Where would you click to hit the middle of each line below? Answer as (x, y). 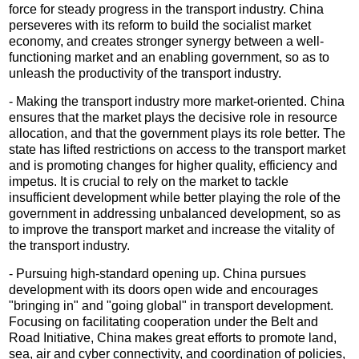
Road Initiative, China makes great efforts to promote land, (173, 337)
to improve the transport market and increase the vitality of (172, 229)
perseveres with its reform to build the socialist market (160, 25)
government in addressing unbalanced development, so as (175, 213)
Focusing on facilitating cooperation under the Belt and (164, 321)
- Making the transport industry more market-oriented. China (177, 101)
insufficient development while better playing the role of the (175, 197)
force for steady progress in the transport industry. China (167, 9)
